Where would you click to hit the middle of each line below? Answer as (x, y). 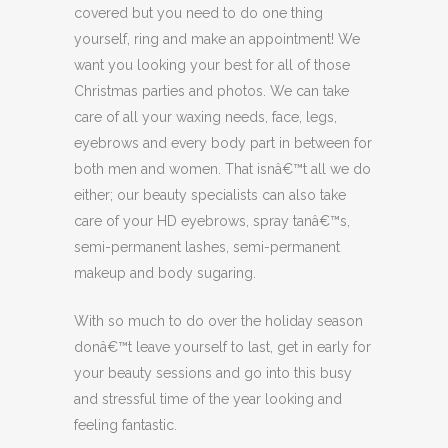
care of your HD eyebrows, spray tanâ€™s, (212, 220)
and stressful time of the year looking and (208, 398)
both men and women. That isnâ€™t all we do (222, 168)
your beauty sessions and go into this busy (213, 372)
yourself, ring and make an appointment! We (217, 38)
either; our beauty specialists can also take (210, 194)
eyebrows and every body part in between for (223, 142)
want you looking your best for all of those (212, 64)
